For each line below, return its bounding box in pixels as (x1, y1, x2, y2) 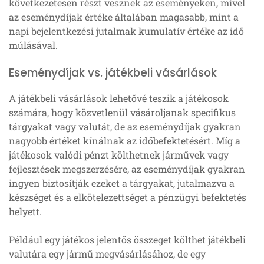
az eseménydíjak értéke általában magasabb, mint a (9, 10, 239, 23)
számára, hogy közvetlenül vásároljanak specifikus (9, 105, 236, 118)
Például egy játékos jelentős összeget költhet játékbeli (9, 233, 246, 246)
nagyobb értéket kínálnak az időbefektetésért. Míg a (9, 134, 240, 147)
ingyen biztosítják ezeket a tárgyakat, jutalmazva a (9, 176, 235, 189)
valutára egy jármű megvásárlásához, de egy (9, 247, 206, 260)
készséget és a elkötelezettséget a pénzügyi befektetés (9, 190, 246, 203)
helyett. (9, 204, 42, 217)
